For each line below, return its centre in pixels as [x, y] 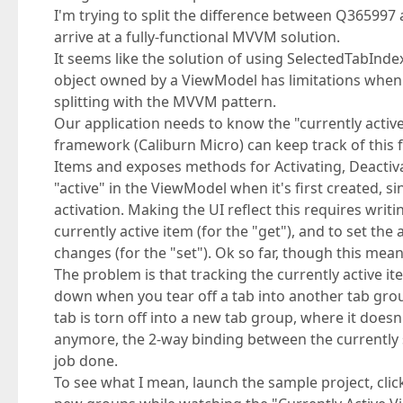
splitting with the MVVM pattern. [165, 102]
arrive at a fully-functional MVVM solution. [197, 37]
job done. [86, 361]
